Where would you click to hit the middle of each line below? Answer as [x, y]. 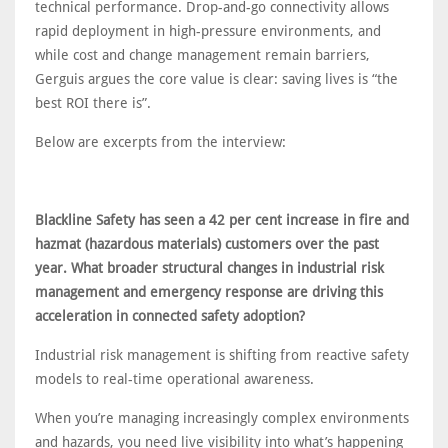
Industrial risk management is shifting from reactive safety [222, 355]
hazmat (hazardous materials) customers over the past [207, 244]
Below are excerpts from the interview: [160, 142]
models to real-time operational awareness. [174, 379]
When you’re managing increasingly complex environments [222, 418]
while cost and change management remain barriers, [202, 55]
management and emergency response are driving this [209, 292]
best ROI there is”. [93, 103]
